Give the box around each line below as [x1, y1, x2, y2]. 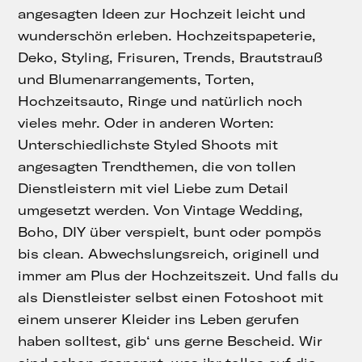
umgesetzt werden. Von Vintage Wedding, [18, 201, 304, 218]
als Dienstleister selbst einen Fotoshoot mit [18, 288, 324, 305]
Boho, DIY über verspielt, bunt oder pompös [18, 223, 322, 240]
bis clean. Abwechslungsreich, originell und [18, 245, 320, 262]
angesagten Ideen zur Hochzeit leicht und [18, 5, 306, 22]
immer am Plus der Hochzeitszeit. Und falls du [18, 267, 339, 284]
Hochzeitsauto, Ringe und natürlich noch [18, 92, 303, 109]
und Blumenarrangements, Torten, [18, 70, 255, 87]
